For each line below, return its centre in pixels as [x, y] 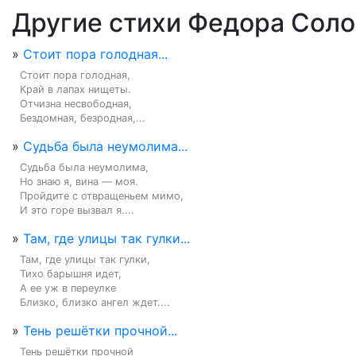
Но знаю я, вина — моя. [79, 182]
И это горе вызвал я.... [77, 210]
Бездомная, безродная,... [83, 118]
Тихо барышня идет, [71, 274]
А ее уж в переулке [68, 288]
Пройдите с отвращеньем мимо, [102, 196]
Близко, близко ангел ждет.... [95, 302]
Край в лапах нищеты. [75, 89]
